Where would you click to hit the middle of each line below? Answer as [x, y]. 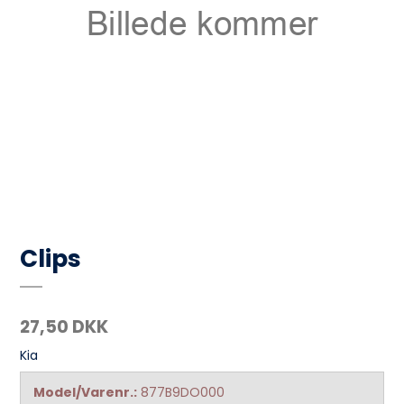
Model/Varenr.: [86, 392]
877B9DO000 [183, 392]
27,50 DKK [64, 327]
